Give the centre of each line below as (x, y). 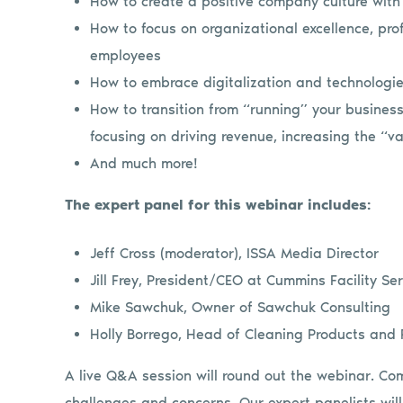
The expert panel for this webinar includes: (218, 204)
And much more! (144, 163)
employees (126, 55)
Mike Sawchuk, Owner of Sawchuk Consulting (241, 307)
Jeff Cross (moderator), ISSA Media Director (235, 253)
